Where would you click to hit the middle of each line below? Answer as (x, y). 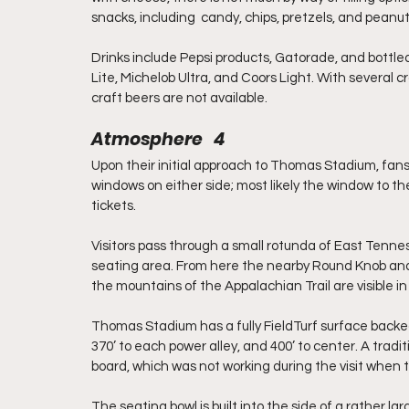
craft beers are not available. (179, 98)
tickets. (114, 206)
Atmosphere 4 (158, 139)
